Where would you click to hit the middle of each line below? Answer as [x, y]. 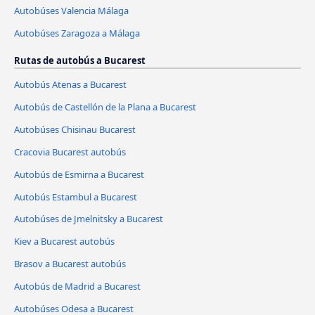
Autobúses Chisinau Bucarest [75, 129]
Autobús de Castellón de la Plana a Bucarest [105, 107]
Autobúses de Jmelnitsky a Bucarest [89, 219]
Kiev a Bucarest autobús [64, 242]
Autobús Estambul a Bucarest [76, 197]
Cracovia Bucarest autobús [70, 152]
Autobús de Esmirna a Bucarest [79, 174]
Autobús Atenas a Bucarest [70, 84]
